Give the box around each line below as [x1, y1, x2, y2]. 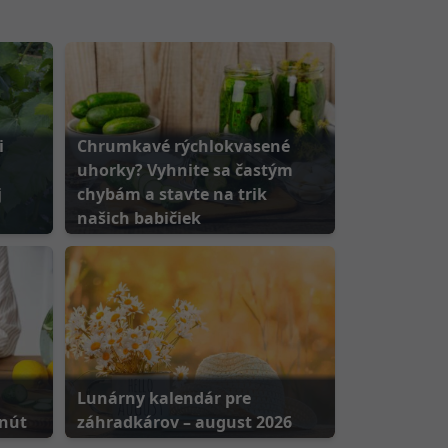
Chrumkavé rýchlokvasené [76, 135, 290, 157]
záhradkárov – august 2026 [76, 411, 292, 433]
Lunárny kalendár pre [76, 387, 251, 409]
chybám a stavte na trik [76, 183, 267, 205]
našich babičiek [76, 207, 201, 229]
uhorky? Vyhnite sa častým [76, 159, 293, 181]
